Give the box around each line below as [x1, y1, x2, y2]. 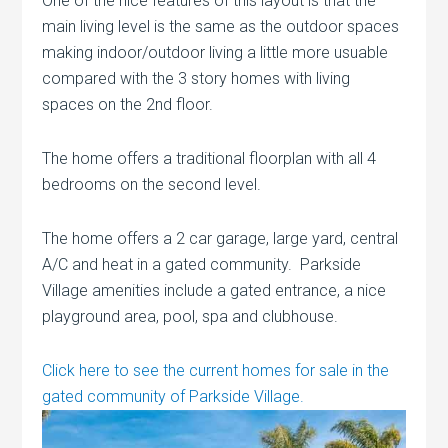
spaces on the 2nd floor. [42, 94, 214, 114]
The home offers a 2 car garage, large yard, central [42, 228, 399, 248]
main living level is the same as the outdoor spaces [42, 16, 400, 36]
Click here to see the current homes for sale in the [42, 360, 390, 380]
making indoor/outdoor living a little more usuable [42, 42, 389, 62]
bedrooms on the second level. [42, 174, 262, 194]
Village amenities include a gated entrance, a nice [42, 280, 387, 300]
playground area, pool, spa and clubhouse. [42, 306, 339, 326]
